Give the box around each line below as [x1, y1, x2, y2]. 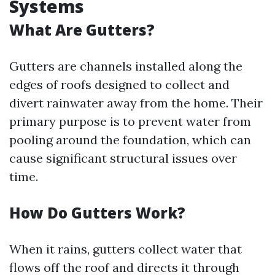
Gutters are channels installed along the [9, 58, 242, 74]
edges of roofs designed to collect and [9, 77, 230, 92]
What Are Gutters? [9, 20, 155, 40]
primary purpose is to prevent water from [9, 114, 251, 129]
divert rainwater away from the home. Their [9, 95, 263, 110]
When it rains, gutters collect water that [9, 241, 242, 257]
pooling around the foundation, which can [9, 132, 251, 147]
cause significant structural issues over [9, 150, 237, 166]
